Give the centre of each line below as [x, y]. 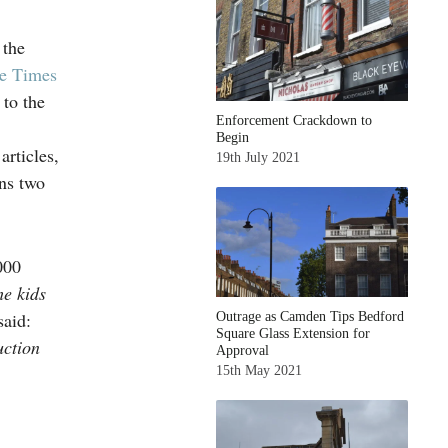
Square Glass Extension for [293, 333]
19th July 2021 [258, 157]
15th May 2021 [259, 370]
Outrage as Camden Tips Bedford [310, 316]
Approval [243, 350]
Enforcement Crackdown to [294, 120]
